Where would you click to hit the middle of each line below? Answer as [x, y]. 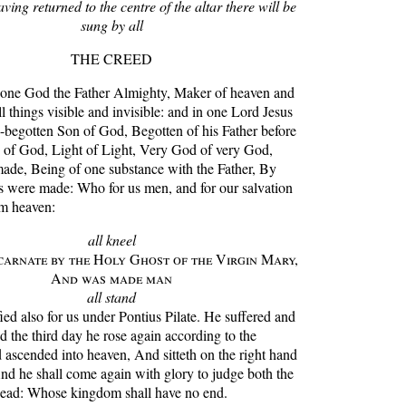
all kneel [111, 240]
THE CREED [111, 58]
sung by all [111, 25]
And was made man [111, 278]
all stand [111, 297]
